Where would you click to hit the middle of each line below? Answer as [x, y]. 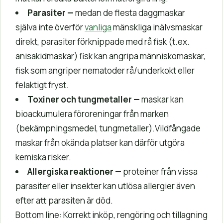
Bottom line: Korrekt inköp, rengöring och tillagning [111, 215]
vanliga [98, 27]
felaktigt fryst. [42, 85]
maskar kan [162, 99]
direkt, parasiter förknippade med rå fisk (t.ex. [103, 41]
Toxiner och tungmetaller [80, 99]
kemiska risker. [43, 157]
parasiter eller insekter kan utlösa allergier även [105, 186]
